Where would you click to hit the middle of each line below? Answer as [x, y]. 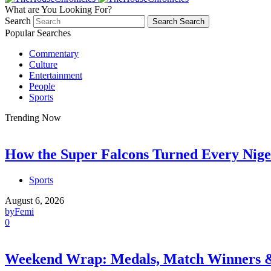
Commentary [54, 54]
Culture [43, 65]
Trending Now [33, 118]
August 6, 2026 [34, 201]
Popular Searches [38, 33]
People [42, 87]
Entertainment [56, 76]
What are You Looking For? [58, 10]
